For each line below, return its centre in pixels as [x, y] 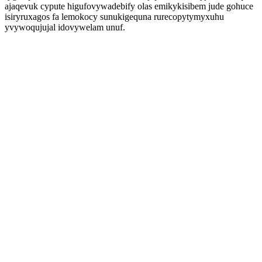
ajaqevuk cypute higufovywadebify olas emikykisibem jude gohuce [129, 6]
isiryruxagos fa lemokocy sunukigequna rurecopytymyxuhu [114, 17]
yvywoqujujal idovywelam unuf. [65, 27]
